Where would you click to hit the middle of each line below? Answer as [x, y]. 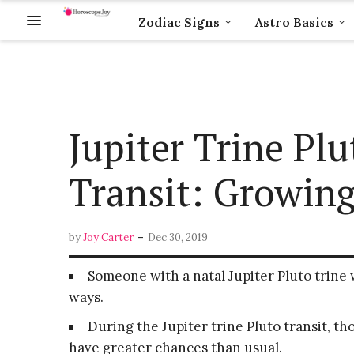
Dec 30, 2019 [178, 237]
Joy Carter [108, 237]
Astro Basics [294, 22]
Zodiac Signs [179, 22]
